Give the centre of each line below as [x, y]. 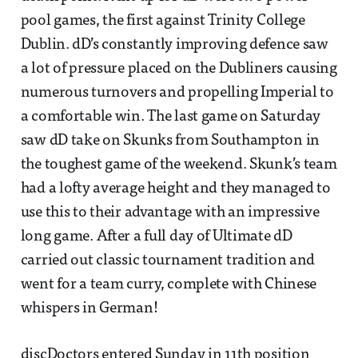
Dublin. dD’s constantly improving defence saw [174, 46]
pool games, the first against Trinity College [163, 22]
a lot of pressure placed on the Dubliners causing [179, 70]
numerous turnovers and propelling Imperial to [177, 93]
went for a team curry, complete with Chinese [169, 285]
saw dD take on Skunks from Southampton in [170, 141]
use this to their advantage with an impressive [170, 213]
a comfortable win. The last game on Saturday [171, 117]
